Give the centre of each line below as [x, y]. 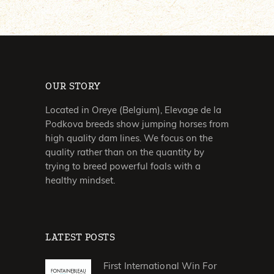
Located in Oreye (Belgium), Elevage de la [133, 109]
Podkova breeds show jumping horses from [137, 124]
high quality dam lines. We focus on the [129, 138]
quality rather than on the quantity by [125, 152]
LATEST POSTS [80, 237]
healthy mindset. [80, 180]
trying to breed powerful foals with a [123, 166]
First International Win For [160, 265]
